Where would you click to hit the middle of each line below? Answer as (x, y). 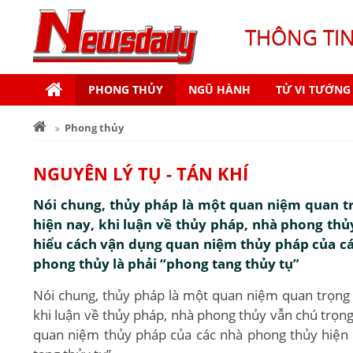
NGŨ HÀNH (219, 89)
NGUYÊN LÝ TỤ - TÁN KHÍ (141, 173)
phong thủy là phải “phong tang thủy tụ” (166, 264)
